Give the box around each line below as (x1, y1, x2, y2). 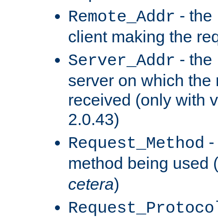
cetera (68, 174, 114, 193)
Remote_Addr (68, 7, 175, 26)
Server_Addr (68, 51, 175, 70)
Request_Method (68, 134, 204, 153)
